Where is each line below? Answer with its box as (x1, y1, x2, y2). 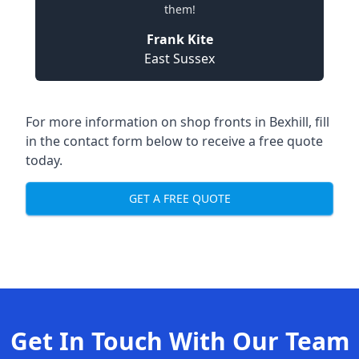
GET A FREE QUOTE (128, 191, 231, 207)
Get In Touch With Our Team (10, 324, 349, 357)
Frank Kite (146, 30, 213, 48)
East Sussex (144, 49, 215, 67)
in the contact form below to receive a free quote (26, 131, 323, 150)
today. (26, 151, 63, 169)
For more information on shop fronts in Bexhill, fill (26, 112, 329, 131)
